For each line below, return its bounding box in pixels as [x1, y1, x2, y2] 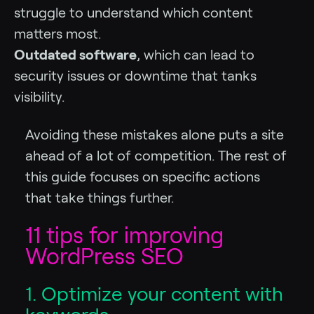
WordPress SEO [25, 243, 184, 269]
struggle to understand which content [14, 4, 253, 20]
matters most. [14, 25, 101, 41]
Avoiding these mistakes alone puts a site [25, 126, 284, 142]
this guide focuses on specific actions [25, 168, 260, 184]
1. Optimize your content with [25, 282, 283, 305]
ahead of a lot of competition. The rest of [25, 147, 287, 163]
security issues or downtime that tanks [14, 67, 257, 83]
